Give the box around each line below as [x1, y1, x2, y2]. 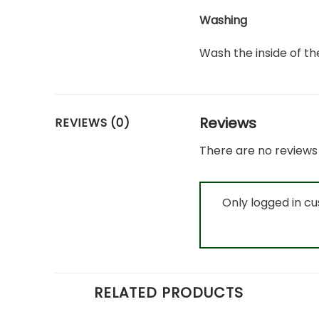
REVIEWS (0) [55, 114, 130, 131]
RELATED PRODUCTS [94, 283, 244, 303]
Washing [199, 12, 248, 29]
